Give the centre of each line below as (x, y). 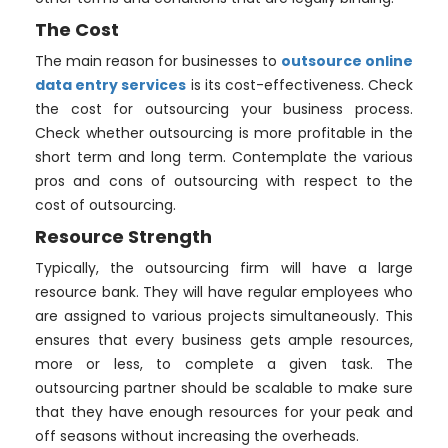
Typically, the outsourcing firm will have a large (224, 268)
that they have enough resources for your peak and (224, 412)
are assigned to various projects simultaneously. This (224, 316)
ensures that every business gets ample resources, (224, 340)
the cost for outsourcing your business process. (224, 109)
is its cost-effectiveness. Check (300, 85)
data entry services (111, 85)
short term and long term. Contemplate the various (224, 157)
